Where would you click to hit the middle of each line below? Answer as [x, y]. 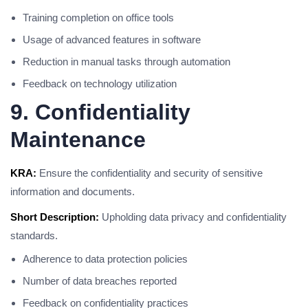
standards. [34, 235]
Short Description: [55, 217]
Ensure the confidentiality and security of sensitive [150, 173]
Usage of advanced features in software [112, 40]
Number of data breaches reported [100, 281]
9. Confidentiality [100, 112]
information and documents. [73, 191]
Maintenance [78, 140]
